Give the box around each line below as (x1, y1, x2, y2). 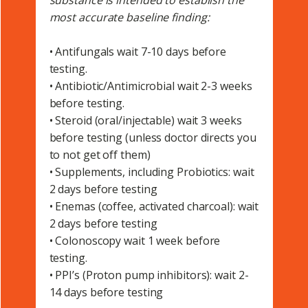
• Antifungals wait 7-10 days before (49, 44, 227, 60)
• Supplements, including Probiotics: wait (49, 164, 254, 180)
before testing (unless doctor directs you (49, 130, 256, 146)
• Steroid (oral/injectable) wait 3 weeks (49, 113, 242, 129)
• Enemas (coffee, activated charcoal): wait (49, 199, 259, 214)
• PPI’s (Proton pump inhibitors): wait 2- (49, 267, 249, 283)
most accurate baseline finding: (49, 10, 210, 25)
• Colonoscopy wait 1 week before (49, 233, 221, 249)
